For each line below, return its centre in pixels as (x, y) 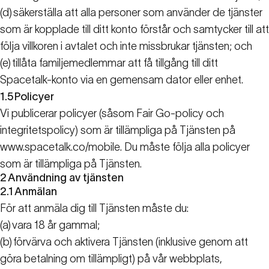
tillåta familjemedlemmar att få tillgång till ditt (115, 63)
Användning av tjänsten (66, 178)
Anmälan (36, 192)
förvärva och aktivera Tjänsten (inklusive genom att (131, 242)
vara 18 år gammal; (56, 225)
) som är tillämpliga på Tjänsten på (155, 131)
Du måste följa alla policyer (186, 147)
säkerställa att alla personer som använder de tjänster (138, 13)
